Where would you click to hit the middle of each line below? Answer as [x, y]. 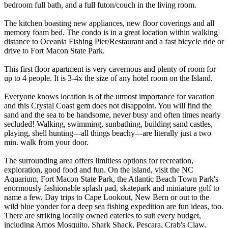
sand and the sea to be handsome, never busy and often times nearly [112, 115]
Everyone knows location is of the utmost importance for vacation [109, 96]
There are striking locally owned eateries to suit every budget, [103, 215]
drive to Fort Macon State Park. [54, 50]
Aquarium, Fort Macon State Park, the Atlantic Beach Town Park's [111, 179]
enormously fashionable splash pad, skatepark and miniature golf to [112, 188]
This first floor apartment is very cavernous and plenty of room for [110, 69]
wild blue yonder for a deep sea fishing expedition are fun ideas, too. [114, 206]
